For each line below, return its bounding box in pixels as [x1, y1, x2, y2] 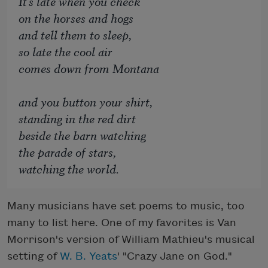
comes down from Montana [19, 59, 160, 77]
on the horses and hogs [19, 8, 134, 26]
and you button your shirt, [19, 92, 153, 110]
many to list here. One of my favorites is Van [7, 217, 236, 229]
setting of [7, 251, 60, 263]
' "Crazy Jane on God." [117, 251, 232, 263]
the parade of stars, [19, 142, 117, 160]
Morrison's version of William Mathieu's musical [7, 234, 255, 246]
